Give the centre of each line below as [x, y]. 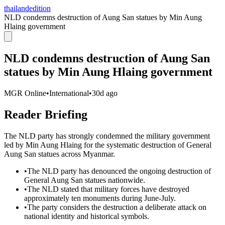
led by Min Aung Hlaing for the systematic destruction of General [108, 145]
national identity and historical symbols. [87, 216]
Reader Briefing [46, 114]
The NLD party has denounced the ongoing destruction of [119, 171]
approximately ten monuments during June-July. [100, 198]
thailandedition [27, 8]
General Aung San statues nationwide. [85, 180]
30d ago [105, 93]
